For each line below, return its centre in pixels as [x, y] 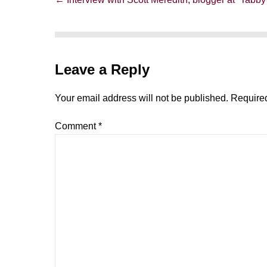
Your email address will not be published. [142, 98]
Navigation [77, 15]
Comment [77, 126]
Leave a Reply [102, 69]
